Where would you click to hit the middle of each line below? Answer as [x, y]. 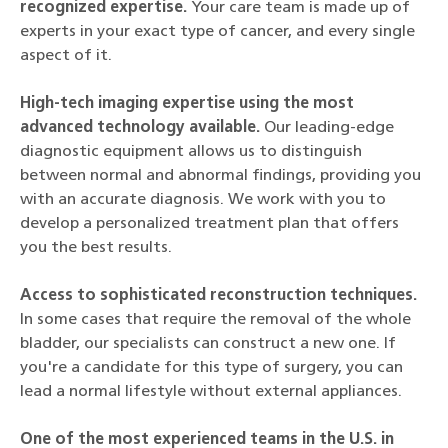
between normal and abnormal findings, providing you [220, 176]
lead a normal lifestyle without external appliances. [211, 392]
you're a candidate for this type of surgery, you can [211, 368]
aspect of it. [66, 56]
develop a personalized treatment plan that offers [209, 224]
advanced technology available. [142, 128]
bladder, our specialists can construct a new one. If [208, 344]
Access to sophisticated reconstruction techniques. [218, 296]
